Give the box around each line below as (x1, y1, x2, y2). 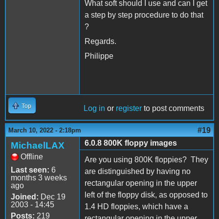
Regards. (85, 37, 116, 45)
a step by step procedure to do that (85, 10, 203, 19)
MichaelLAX (11, 140, 65, 151)
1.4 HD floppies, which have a (85, 202, 188, 211)
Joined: (11, 192, 39, 201)
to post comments (142, 104, 204, 112)
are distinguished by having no (85, 167, 191, 175)
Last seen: (11, 165, 49, 174)
